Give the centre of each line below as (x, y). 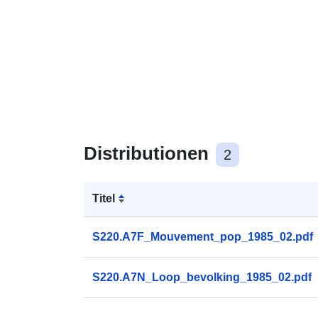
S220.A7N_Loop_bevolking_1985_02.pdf (202, 277)
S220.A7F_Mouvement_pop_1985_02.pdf (203, 236)
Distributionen (149, 153)
